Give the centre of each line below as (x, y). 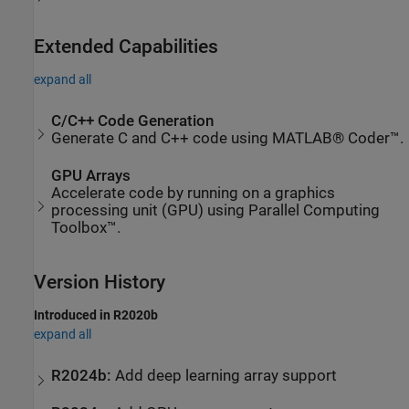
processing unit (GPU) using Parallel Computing (216, 210)
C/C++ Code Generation (133, 121)
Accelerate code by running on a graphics (194, 193)
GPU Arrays (91, 175)
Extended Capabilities (126, 46)
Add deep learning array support (226, 376)
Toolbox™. (86, 227)
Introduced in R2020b (96, 315)
